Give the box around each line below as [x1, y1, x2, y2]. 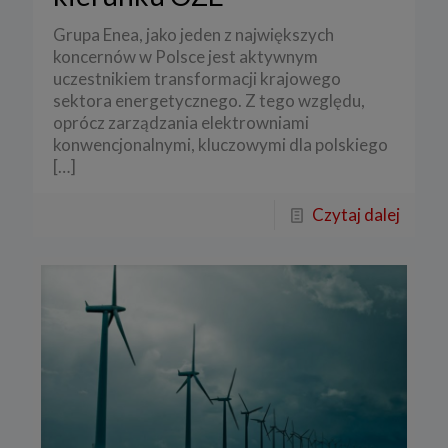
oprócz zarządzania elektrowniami [53, 111, 309, 133]
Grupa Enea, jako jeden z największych [53, 23, 334, 45]
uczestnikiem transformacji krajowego [53, 67, 341, 89]
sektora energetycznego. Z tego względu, [53, 89, 365, 111]
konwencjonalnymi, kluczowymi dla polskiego [53, 133, 388, 155]
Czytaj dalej [312, 203, 400, 225]
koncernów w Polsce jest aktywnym [53, 45, 318, 67]
